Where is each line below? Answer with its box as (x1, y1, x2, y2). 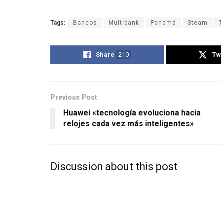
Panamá (150, 19, 176, 27)
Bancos (73, 19, 97, 27)
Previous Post (50, 93, 97, 102)
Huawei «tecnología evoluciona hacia (63, 108, 201, 118)
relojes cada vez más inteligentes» (63, 119, 194, 129)
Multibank (109, 19, 139, 27)
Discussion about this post (50, 160, 178, 173)
